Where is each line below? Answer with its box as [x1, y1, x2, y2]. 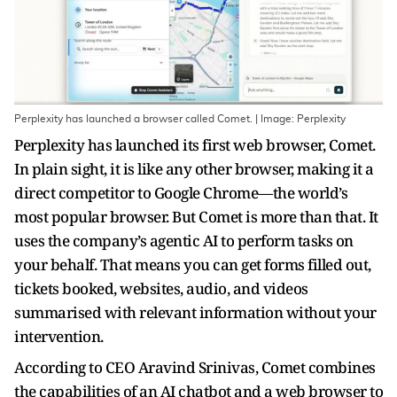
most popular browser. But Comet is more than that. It [14, 206, 378, 227]
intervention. [14, 326, 104, 346]
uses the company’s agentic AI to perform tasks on [14, 230, 354, 251]
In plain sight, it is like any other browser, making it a [14, 159, 374, 179]
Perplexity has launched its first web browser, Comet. [14, 135, 376, 155]
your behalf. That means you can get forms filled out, [14, 254, 371, 275]
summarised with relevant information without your [14, 302, 377, 323]
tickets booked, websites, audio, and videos [14, 278, 308, 299]
